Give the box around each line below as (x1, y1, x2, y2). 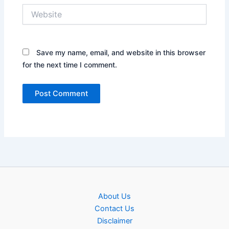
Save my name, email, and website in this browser (36, 48, 206, 57)
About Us (98, 192, 131, 201)
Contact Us (95, 204, 134, 214)
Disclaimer (97, 216, 132, 226)
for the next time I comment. (22, 60, 118, 69)
